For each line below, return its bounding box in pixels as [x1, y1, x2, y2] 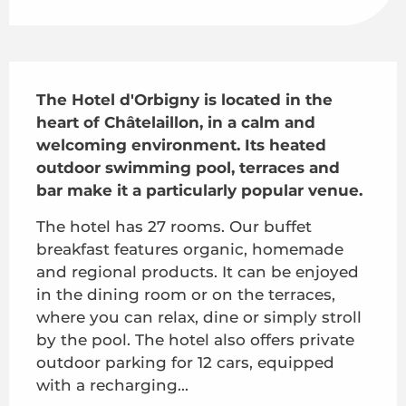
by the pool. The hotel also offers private [36, 330, 354, 349]
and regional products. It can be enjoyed [36, 262, 359, 281]
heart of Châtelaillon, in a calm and [36, 112, 315, 131]
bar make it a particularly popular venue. [36, 180, 362, 199]
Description [9, 60, 135, 85]
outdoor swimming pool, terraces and [36, 158, 340, 177]
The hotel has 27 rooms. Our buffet [36, 217, 312, 236]
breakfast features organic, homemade [36, 239, 343, 258]
